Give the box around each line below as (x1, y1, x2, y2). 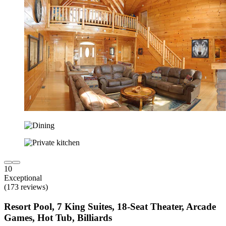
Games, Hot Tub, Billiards (4, 212, 112, 223)
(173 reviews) (4, 183, 48, 191)
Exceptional (4, 174, 42, 182)
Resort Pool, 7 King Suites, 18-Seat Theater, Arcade (4, 201, 216, 212)
